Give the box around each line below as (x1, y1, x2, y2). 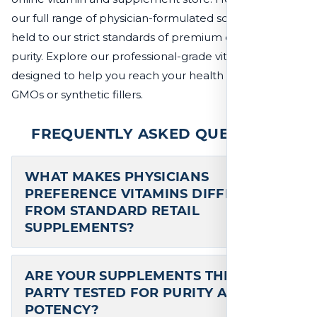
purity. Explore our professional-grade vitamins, (11, 48, 261, 62)
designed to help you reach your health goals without (11, 67, 299, 81)
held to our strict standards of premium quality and (11, 29, 283, 43)
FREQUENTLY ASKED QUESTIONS (31, 122, 286, 142)
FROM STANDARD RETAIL (25, 200, 200, 218)
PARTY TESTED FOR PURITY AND (25, 282, 249, 300)
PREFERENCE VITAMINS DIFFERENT (25, 183, 271, 201)
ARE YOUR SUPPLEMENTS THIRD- (25, 265, 254, 283)
